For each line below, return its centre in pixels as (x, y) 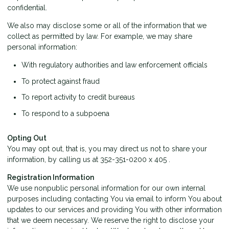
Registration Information (51, 177)
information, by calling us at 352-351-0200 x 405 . (89, 159)
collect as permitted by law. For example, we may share (100, 37)
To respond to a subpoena (65, 113)
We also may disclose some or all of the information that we (107, 26)
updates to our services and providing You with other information (114, 209)
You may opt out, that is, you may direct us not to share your (107, 148)
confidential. (27, 8)
